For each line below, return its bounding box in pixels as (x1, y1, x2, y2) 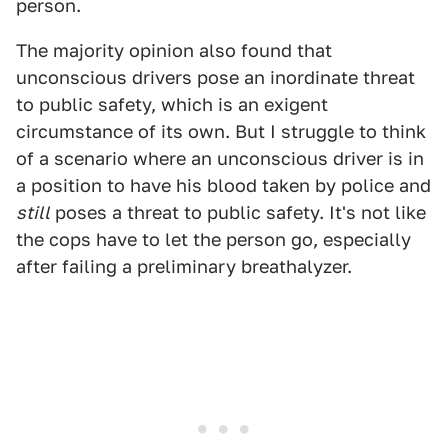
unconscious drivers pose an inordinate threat (16, 67, 415, 89)
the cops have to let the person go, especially (16, 229, 411, 251)
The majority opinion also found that (16, 40, 332, 62)
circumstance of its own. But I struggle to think (16, 121, 426, 143)
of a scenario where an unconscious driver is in (16, 148, 424, 170)
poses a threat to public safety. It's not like (50, 202, 426, 224)
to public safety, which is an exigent (16, 94, 328, 116)
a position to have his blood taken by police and (16, 175, 431, 197)
